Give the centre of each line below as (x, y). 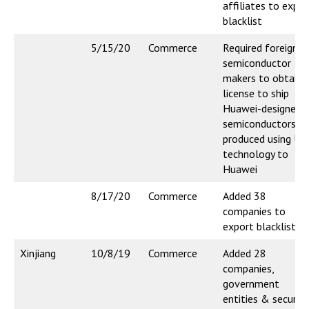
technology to (256, 154)
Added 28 (245, 253)
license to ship (256, 93)
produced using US (265, 139)
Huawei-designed (262, 109)
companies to (254, 211)
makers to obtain (262, 78)
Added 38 (245, 196)
